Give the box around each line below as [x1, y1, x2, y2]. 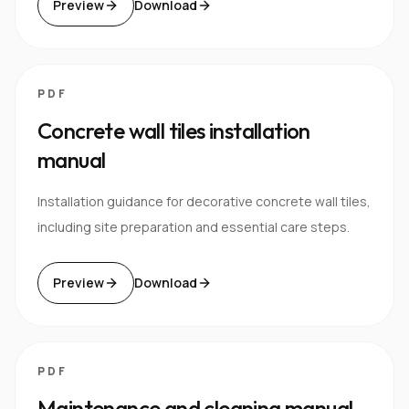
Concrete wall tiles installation [37, 117, 310, 144]
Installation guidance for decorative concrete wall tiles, [37, 193, 371, 210]
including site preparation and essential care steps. [37, 218, 350, 236]
